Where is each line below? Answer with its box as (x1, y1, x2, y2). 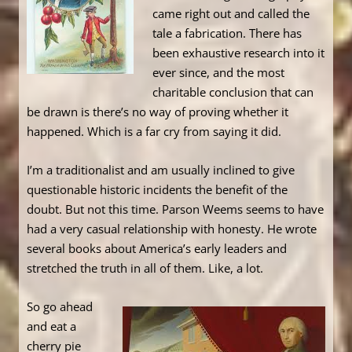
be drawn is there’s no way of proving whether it (27, 104, 288, 120)
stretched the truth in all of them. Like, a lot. (27, 260, 263, 277)
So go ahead (27, 299, 93, 315)
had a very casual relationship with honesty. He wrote (27, 221, 317, 237)
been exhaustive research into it (152, 45, 324, 61)
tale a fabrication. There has (152, 25, 302, 42)
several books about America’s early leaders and (27, 240, 287, 257)
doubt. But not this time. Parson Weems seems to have (27, 201, 324, 218)
